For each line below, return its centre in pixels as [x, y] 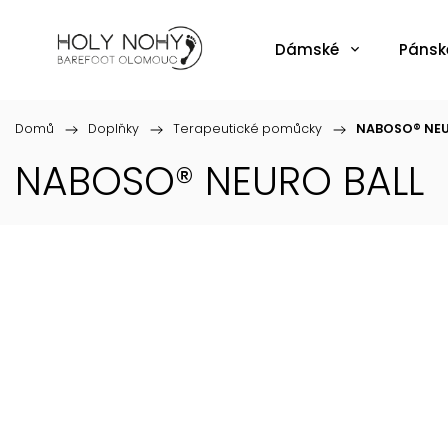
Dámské [307, 49]
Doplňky [113, 128]
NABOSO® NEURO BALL [219, 181]
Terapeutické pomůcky [247, 128]
